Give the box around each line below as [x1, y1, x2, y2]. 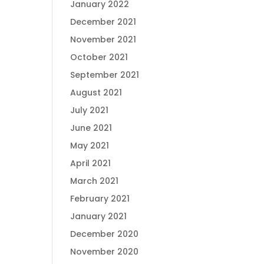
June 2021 [70, 122, 113, 134]
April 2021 [70, 157, 111, 169]
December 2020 [70, 228, 139, 240]
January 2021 [70, 210, 127, 222]
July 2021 [70, 104, 109, 116]
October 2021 [70, 51, 128, 63]
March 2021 [70, 175, 119, 187]
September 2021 [70, 69, 140, 81]
